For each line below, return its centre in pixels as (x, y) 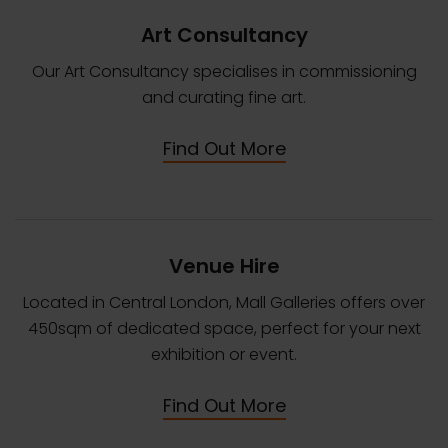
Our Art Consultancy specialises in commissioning (224, 71)
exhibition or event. (224, 354)
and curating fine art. (224, 97)
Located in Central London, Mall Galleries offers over (224, 302)
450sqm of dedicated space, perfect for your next (224, 328)
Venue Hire (224, 266)
